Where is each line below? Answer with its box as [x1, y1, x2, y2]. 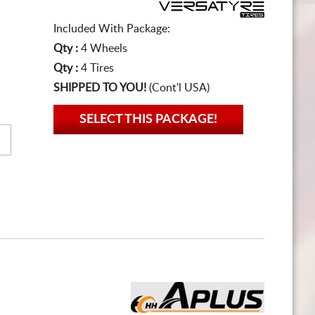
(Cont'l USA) [146, 82, 210, 94]
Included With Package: [53, 23, 170, 34]
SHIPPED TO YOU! [53, 82, 146, 94]
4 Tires [81, 63, 114, 74]
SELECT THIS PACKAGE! [79, 113, 217, 126]
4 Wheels [81, 43, 127, 54]
